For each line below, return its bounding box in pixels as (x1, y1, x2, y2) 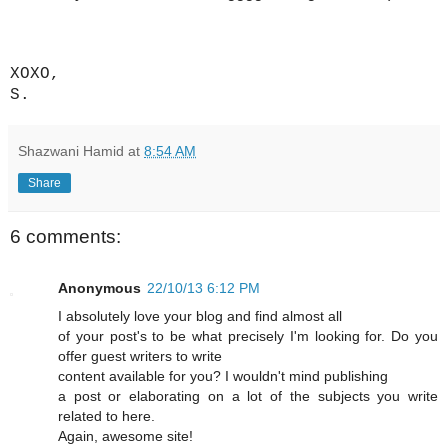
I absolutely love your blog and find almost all (58, 308, 342, 325)
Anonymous (58, 280, 141, 297)
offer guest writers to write (58, 348, 222, 365)
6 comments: (10, 225, 121, 247)
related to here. (58, 408, 155, 425)
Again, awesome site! (58, 428, 193, 445)
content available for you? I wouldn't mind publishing (58, 368, 388, 385)
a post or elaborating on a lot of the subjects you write (58, 388, 438, 405)
